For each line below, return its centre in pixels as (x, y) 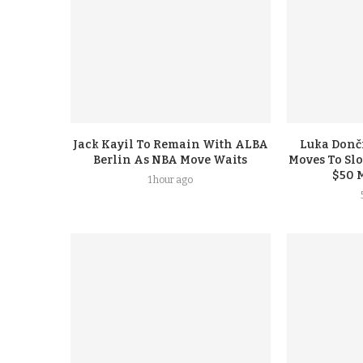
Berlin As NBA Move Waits (171, 160)
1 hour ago (170, 180)
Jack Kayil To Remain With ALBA (170, 145)
